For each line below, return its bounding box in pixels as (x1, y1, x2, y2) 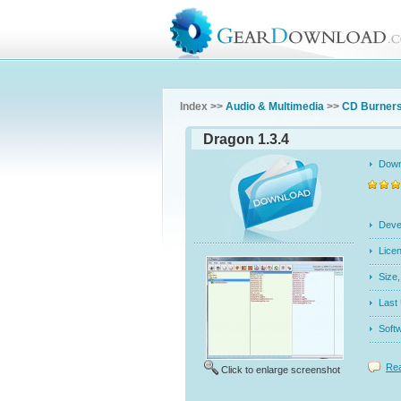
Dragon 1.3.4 (203, 132, 289, 147)
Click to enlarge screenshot (221, 364, 340, 375)
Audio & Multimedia (226, 100, 324, 113)
